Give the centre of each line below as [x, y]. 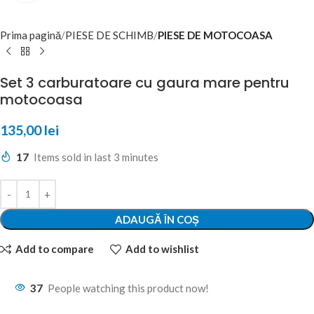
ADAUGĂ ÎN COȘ [157, 219]
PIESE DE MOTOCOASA [215, 35]
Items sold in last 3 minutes [96, 157]
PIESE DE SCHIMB [109, 35]
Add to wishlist [162, 249]
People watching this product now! [128, 288]
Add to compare [54, 249]
